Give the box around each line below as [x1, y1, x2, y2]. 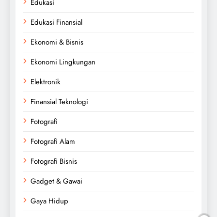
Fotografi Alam [31, 136, 75, 147]
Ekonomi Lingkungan [31, 56, 95, 67]
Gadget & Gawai [31, 175, 82, 186]
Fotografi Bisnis [31, 155, 77, 167]
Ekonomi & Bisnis [31, 36, 83, 47]
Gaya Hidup [31, 195, 68, 206]
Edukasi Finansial [31, 16, 82, 28]
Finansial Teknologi [31, 96, 88, 107]
